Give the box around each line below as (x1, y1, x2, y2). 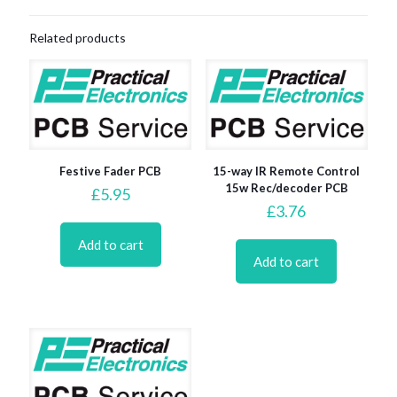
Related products (29, 29, 126, 45)
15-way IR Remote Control (213, 163, 361, 178)
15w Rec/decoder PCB (224, 180, 348, 195)
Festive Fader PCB (59, 163, 162, 178)
